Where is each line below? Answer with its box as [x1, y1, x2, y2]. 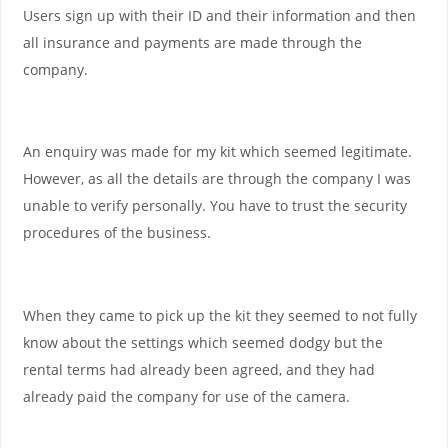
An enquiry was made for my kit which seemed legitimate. [22, 142, 412, 162]
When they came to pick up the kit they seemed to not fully [22, 306, 417, 326]
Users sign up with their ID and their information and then [22, 5, 416, 25]
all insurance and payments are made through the [22, 32, 362, 52]
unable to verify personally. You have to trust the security [22, 196, 407, 216]
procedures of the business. [22, 223, 211, 243]
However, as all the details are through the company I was [22, 169, 411, 189]
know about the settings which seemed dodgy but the [22, 333, 383, 353]
